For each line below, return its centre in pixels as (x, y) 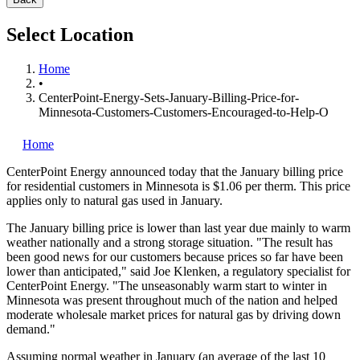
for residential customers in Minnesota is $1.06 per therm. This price (178, 186)
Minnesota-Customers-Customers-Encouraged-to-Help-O (184, 112)
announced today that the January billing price (227, 171)
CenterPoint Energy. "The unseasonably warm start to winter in (167, 285)
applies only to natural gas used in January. (115, 200)
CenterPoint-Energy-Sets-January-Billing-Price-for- (169, 97)
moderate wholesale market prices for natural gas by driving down (174, 314)
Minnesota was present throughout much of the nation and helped (172, 300)
